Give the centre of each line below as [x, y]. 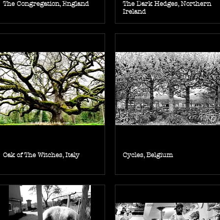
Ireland [134, 12]
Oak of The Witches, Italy [41, 155]
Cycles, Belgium [148, 155]
